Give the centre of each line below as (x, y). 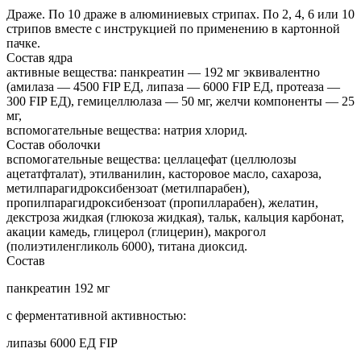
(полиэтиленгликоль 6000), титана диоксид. (127, 246)
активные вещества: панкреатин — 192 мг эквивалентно (163, 72)
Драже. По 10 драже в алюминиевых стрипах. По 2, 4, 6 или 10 (180, 14)
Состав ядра (39, 57)
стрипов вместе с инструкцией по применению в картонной (173, 28)
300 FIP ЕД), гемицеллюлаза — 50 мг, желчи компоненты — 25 (180, 101)
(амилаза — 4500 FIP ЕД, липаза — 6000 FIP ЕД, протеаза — (173, 86)
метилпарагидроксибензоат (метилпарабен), (128, 188)
